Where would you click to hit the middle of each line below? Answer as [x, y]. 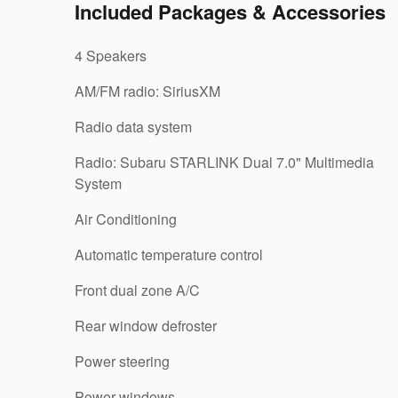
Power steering [122, 361]
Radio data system [133, 126]
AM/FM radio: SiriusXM [147, 91]
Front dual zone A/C [137, 290]
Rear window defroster [146, 325]
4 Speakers [111, 55]
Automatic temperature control [169, 254]
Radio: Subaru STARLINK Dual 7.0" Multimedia [224, 162]
